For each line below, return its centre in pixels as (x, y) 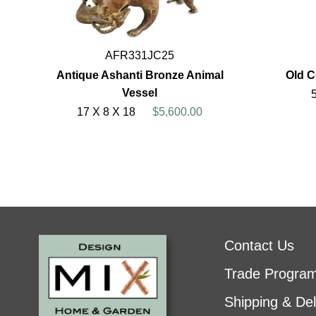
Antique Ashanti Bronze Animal (140, 75)
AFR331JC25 (140, 56)
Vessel (140, 93)
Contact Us (260, 246)
